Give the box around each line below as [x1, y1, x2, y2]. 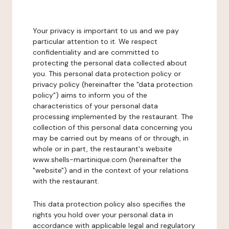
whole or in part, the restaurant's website [33, 144, 172, 153]
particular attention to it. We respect [33, 37, 157, 46]
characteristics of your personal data [33, 101, 158, 110]
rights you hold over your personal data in [33, 210, 173, 219]
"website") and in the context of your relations [33, 166, 189, 175]
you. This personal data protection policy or [33, 69, 181, 78]
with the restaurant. [33, 176, 99, 186]
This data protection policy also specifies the [33, 199, 186, 209]
